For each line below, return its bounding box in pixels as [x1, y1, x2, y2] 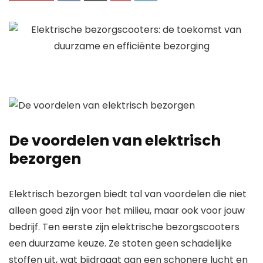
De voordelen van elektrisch [9, 130, 221, 151]
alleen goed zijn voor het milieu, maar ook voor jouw [9, 204, 245, 218]
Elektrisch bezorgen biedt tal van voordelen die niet [9, 187, 247, 201]
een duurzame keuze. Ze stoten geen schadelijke [9, 237, 232, 251]
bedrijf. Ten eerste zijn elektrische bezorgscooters [9, 220, 240, 234]
